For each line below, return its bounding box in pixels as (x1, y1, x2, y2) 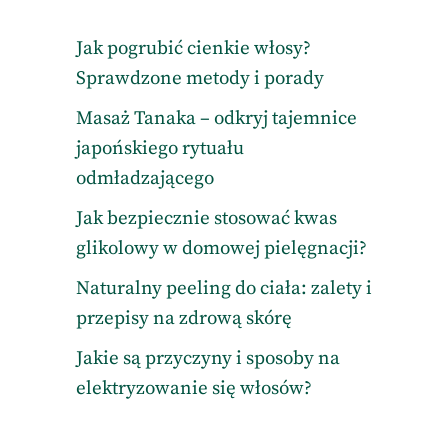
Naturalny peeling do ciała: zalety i (75, 277, 372, 300)
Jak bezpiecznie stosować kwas (75, 207, 337, 230)
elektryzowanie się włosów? (75, 377, 312, 400)
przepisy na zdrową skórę (75, 307, 292, 330)
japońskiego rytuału (75, 137, 244, 160)
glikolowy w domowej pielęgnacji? (75, 237, 367, 260)
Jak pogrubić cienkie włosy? (75, 37, 311, 60)
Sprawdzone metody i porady (75, 67, 324, 90)
